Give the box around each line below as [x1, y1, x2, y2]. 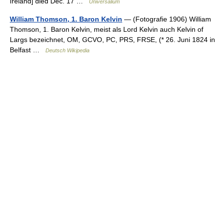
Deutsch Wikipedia [45, 47, 89, 53]
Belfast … [10, 46, 45, 54]
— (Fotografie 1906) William [122, 15, 211, 23]
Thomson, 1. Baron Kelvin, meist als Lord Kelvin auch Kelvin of [10, 25, 203, 33]
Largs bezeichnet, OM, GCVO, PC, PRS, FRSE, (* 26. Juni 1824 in [10, 36, 215, 44]
